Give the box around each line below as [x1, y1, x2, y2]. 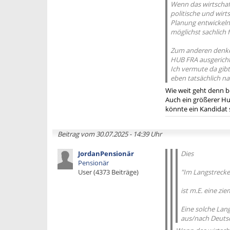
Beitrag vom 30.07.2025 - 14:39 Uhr [57, 129, 162, 139]
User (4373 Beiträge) [78, 167, 139, 177]
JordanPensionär [78, 149, 134, 158]
